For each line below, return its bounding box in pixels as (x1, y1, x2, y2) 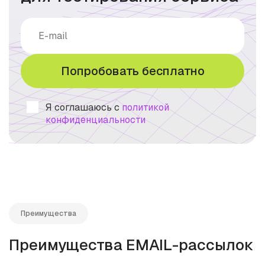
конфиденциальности (46, 114, 146, 126)
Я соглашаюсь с (46, 101, 122, 114)
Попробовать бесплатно (60, 63, 205, 79)
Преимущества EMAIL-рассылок (9, 235, 254, 255)
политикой (122, 101, 169, 114)
